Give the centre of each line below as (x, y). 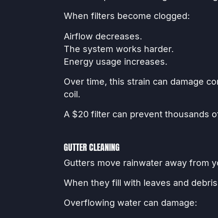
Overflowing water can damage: (130, 203)
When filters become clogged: (127, 16)
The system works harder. (118, 49)
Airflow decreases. (103, 36)
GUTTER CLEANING (91, 147)
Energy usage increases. (115, 61)
